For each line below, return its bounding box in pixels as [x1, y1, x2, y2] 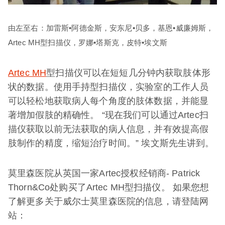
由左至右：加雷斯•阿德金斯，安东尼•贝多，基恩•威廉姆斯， [8, 23, 214, 32]
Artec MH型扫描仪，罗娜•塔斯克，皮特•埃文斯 [8, 38, 167, 47]
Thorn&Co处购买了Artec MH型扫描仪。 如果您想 [8, 182, 209, 192]
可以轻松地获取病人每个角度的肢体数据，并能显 [8, 95, 209, 106]
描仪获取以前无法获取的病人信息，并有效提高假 [8, 124, 209, 134]
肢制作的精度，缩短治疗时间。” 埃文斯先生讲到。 [8, 138, 214, 148]
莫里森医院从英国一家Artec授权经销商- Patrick [8, 168, 200, 178]
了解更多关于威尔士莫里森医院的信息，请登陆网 [8, 196, 209, 206]
